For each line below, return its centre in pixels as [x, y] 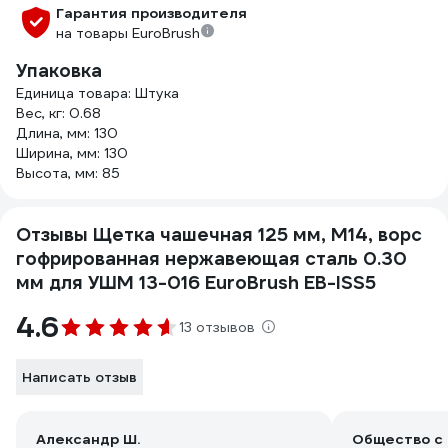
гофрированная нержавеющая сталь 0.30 [211, 258]
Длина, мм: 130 [67, 133]
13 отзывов [217, 327]
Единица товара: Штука [97, 93]
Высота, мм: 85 [68, 173]
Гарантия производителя [151, 13]
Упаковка [59, 70]
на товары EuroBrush [128, 33]
